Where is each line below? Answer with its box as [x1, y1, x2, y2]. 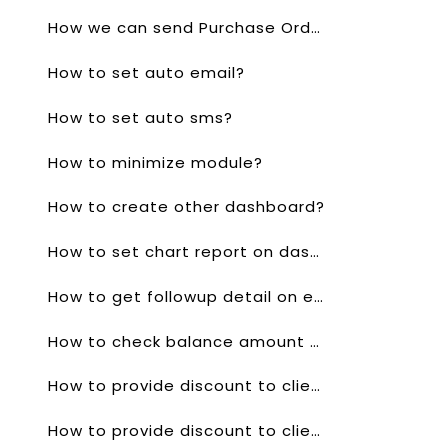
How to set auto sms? [48, 106, 233, 128]
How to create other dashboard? [48, 196, 325, 218]
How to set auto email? [48, 62, 245, 84]
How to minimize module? [48, 151, 263, 173]
